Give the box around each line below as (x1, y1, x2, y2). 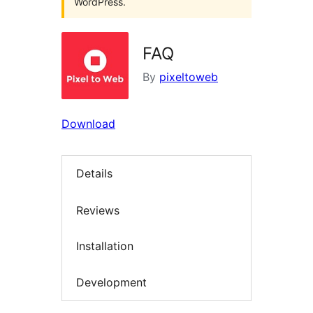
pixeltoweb (159, 70, 218, 84)
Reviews (76, 203, 119, 217)
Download (61, 117, 115, 131)
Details (76, 166, 112, 181)
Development (76, 275, 147, 289)
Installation (76, 239, 133, 254)
